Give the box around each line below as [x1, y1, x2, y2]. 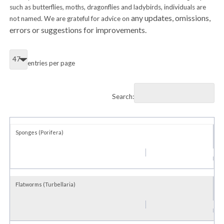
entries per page [27, 58, 75, 67]
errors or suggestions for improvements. [9, 25, 148, 35]
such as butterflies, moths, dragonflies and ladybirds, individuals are [9, 3, 206, 11]
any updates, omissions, [129, 13, 210, 23]
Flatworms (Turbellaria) [15, 180, 75, 187]
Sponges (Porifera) [15, 129, 63, 136]
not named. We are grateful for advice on [9, 14, 129, 23]
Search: [112, 92, 134, 101]
